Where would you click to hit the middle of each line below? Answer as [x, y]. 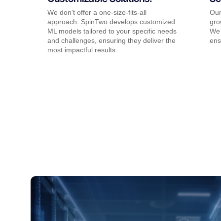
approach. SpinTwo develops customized [111, 22]
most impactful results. [82, 50]
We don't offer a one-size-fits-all [97, 13]
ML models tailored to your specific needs [112, 31]
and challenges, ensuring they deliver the [111, 41]
